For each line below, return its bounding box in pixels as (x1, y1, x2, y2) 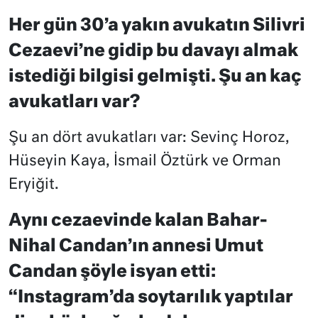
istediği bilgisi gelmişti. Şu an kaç (9, 68, 302, 86)
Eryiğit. (9, 177, 59, 193)
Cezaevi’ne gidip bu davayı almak (9, 43, 298, 60)
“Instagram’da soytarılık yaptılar (9, 289, 293, 307)
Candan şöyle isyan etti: (9, 263, 216, 281)
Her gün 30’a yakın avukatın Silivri (9, 17, 305, 35)
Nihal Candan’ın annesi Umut (9, 238, 263, 256)
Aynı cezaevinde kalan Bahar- (9, 212, 267, 230)
